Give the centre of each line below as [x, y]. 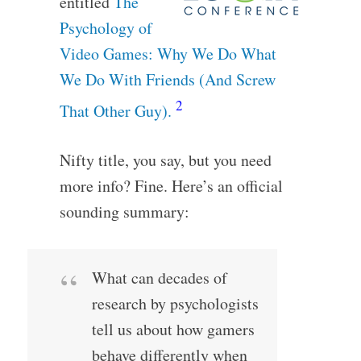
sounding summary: [124, 212]
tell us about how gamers [173, 330]
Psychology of [106, 27]
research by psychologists [175, 304]
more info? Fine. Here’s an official [171, 186]
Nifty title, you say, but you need [165, 160]
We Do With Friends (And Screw [167, 79]
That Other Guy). [115, 110]
